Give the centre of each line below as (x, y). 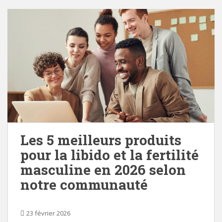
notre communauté (84, 184)
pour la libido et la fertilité (110, 155)
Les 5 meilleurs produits (101, 140)
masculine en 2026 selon (103, 169)
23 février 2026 (48, 213)
